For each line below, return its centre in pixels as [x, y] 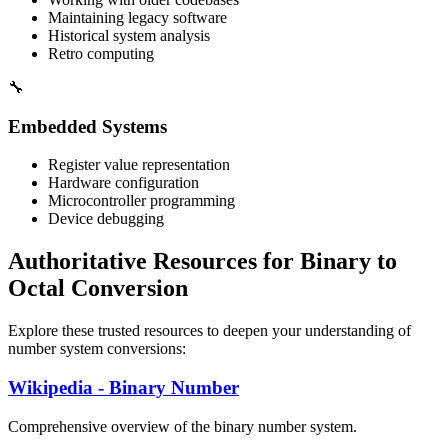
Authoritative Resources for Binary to [202, 261]
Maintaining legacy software [137, 17]
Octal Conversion [98, 288]
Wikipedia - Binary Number [123, 387]
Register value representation [139, 165]
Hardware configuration [123, 183]
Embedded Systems [87, 126]
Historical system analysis [129, 35]
